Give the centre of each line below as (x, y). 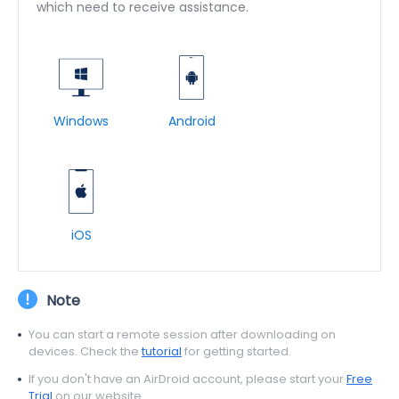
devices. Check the (85, 351)
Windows (81, 121)
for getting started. (236, 351)
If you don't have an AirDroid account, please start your (187, 379)
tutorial (162, 351)
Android (191, 121)
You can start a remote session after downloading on (182, 334)
